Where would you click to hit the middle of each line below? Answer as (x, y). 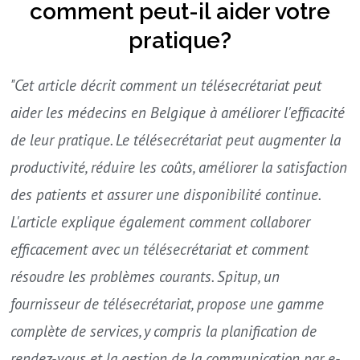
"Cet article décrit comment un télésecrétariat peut (166, 85)
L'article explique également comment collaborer (161, 222)
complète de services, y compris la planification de (164, 331)
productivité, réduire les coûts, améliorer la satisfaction (179, 167)
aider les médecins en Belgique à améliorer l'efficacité (178, 112)
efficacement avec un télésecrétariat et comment (160, 249)
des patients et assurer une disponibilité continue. (166, 194)
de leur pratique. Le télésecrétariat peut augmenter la (176, 140)
